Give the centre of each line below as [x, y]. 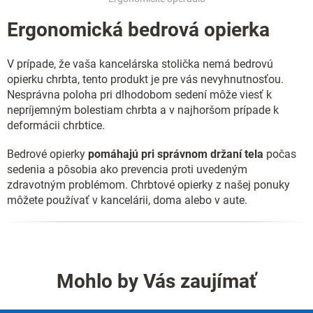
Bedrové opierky [48, 154]
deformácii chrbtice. [56, 125]
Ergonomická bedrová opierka [138, 29]
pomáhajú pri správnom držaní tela [176, 154]
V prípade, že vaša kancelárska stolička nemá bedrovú [140, 64]
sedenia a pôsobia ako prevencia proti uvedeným [127, 169]
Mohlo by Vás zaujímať [156, 281]
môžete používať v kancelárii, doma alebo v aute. [127, 200]
